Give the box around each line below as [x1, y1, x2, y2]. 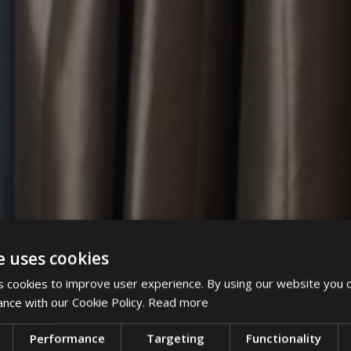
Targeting [147, 330, 204, 346]
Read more [148, 294, 208, 310]
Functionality [246, 330, 322, 346]
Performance [29, 330, 105, 346]
